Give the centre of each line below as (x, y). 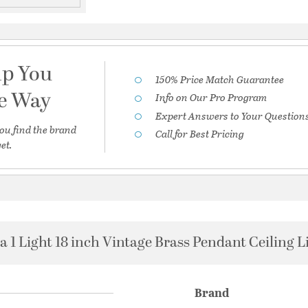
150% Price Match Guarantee (220, 79)
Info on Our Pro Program (211, 97)
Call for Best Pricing (200, 133)
